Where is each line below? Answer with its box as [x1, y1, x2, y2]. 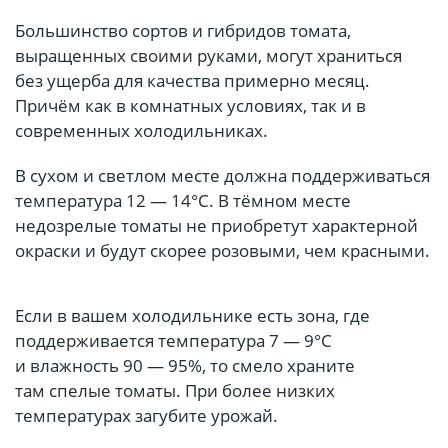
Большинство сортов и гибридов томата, [15, 19, 351, 43]
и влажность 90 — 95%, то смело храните [15, 354, 355, 378]
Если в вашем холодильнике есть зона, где [15, 304, 370, 328]
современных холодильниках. [15, 119, 268, 143]
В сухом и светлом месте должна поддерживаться [15, 164, 430, 188]
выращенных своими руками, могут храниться [15, 44, 402, 68]
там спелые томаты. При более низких [15, 379, 335, 403]
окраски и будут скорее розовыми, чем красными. [15, 239, 430, 263]
